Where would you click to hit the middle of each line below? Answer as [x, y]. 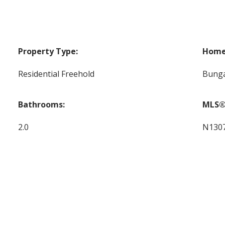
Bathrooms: [42, 104]
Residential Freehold [57, 74]
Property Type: [48, 51]
